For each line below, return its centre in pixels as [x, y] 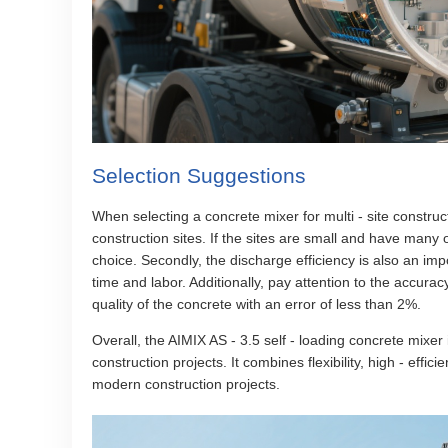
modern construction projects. [186, 384]
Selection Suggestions [199, 175]
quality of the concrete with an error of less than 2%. [256, 304]
